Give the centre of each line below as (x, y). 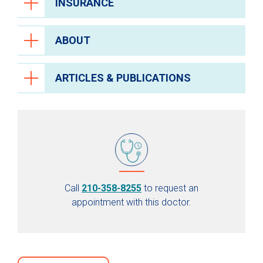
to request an (170, 188)
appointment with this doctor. (131, 203)
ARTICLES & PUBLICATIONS (123, 78)
